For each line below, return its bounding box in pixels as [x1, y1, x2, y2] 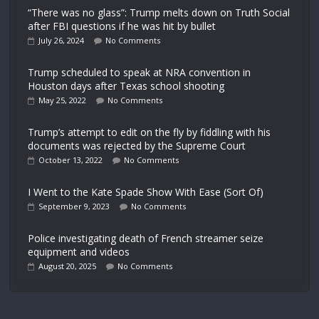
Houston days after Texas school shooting [28, 79, 225, 93]
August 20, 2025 [38, 261, 97, 271]
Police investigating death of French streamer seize [28, 231, 264, 245]
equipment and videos [28, 245, 130, 258]
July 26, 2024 [38, 35, 85, 46]
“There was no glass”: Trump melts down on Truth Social [28, 6, 291, 19]
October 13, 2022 [38, 155, 103, 165]
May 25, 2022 [38, 95, 87, 105]
